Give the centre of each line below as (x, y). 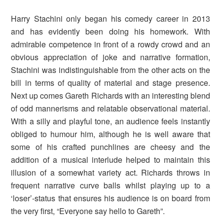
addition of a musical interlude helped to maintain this (110, 159)
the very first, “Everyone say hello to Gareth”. (88, 211)
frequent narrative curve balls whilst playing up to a (110, 185)
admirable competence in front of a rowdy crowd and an (110, 44)
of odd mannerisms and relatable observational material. (110, 108)
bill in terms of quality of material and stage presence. (110, 82)
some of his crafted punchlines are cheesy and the (110, 147)
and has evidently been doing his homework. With (110, 31)
